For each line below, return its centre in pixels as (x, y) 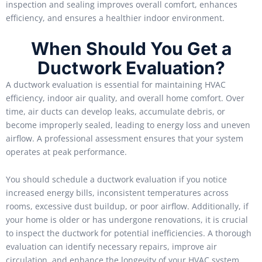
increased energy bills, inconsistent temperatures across (117, 193)
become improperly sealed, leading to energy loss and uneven (128, 125)
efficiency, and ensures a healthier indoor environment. (115, 18)
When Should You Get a (131, 48)
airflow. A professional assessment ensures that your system (125, 138)
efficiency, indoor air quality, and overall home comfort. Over (125, 98)
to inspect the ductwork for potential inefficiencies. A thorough (129, 233)
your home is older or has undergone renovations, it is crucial (127, 220)
